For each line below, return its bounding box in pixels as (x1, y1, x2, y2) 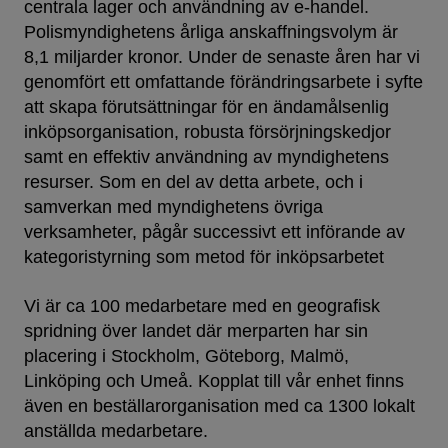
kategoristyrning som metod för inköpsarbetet (24, 247, 384, 268)
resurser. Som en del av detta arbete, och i (24, 172, 363, 193)
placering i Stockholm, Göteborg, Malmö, (24, 346, 349, 367)
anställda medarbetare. (24, 421, 208, 442)
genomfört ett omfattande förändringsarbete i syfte (24, 72, 423, 93)
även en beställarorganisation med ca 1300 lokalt (24, 396, 415, 417)
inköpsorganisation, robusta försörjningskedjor (24, 122, 391, 143)
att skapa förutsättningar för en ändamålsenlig (24, 97, 389, 118)
